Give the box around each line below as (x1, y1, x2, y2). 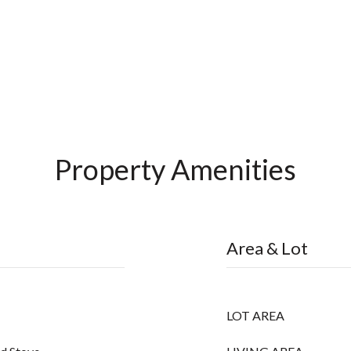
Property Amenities (55, 152, 296, 186)
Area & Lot (226, 237, 308, 259)
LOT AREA (226, 308, 284, 323)
